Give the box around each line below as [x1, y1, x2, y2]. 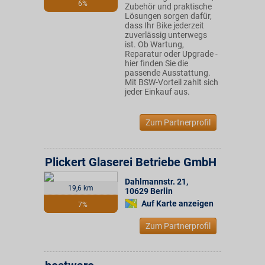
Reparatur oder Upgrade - [125, 49, 218, 59]
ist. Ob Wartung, [125, 40, 184, 49]
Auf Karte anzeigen [141, 199, 214, 208]
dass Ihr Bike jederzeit [125, 21, 204, 30]
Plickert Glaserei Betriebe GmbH [45, 155, 216, 169]
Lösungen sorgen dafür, [125, 11, 212, 21]
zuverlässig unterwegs [125, 30, 207, 40]
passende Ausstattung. [125, 68, 211, 77]
